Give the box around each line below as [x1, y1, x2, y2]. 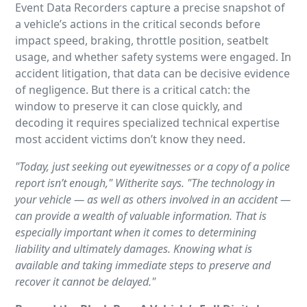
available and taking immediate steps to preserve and [15, 258, 271, 273]
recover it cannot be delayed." [15, 274, 156, 290]
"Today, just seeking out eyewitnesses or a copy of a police [15, 159, 291, 175]
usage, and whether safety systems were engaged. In [15, 49, 292, 65]
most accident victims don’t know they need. [15, 132, 246, 147]
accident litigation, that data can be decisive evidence [15, 66, 291, 82]
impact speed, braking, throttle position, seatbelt [15, 33, 269, 49]
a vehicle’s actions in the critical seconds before [15, 16, 261, 32]
